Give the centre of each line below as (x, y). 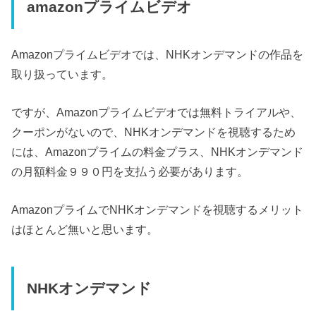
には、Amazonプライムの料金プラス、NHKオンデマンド (158, 152)
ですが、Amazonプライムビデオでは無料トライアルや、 (157, 113)
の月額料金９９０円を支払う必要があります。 (130, 172)
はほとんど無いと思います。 (85, 230)
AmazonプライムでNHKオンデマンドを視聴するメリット (158, 210)
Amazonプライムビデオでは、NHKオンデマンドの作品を (158, 54)
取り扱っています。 (62, 74)
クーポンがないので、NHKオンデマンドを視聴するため (154, 132)
